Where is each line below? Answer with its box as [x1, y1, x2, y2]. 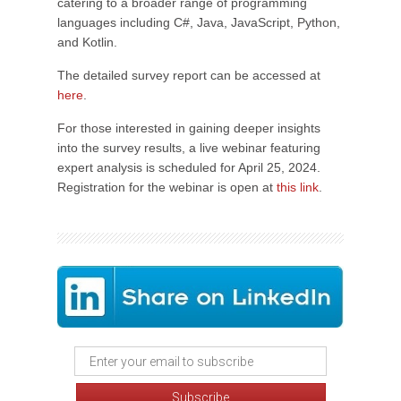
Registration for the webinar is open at [57, 180, 277, 194]
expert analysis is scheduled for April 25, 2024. [57, 160, 320, 175]
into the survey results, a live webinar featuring [57, 141, 320, 155]
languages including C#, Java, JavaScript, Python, [57, 15, 340, 30]
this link [277, 180, 319, 194]
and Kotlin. [57, 35, 117, 49]
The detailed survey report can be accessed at [57, 68, 320, 82]
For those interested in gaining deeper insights [57, 121, 320, 135]
